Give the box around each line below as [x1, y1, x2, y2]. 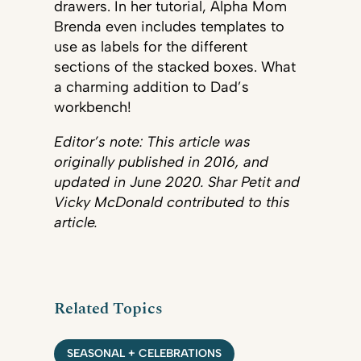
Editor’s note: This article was [53, 133, 251, 151]
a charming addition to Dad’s [53, 78, 249, 97]
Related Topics [53, 296, 163, 322]
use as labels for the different [53, 38, 247, 56]
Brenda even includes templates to [53, 18, 284, 36]
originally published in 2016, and [53, 153, 268, 172]
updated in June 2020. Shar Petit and [53, 173, 300, 192]
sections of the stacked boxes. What [53, 58, 296, 77]
